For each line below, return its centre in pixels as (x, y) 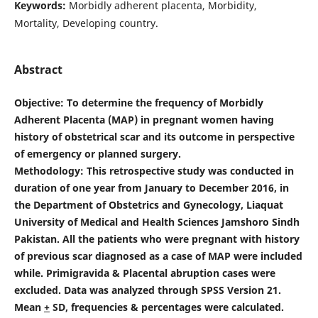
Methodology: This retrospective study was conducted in (154, 170)
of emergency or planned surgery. (97, 153)
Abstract (38, 69)
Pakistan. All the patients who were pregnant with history (157, 238)
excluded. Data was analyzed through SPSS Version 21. (147, 290)
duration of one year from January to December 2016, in (151, 187)
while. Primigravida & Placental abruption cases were (144, 273)
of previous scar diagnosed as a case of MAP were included (158, 256)
